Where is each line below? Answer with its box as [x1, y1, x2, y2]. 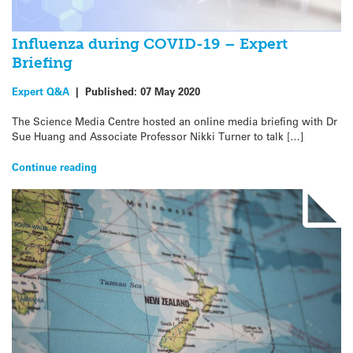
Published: [85, 84, 140, 98]
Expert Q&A [12, 84, 69, 98]
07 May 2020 [140, 84, 200, 98]
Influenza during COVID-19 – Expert [12, 34, 288, 53]
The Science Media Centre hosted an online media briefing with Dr [12, 114, 337, 128]
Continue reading [12, 159, 97, 173]
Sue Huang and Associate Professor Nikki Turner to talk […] [12, 129, 303, 143]
